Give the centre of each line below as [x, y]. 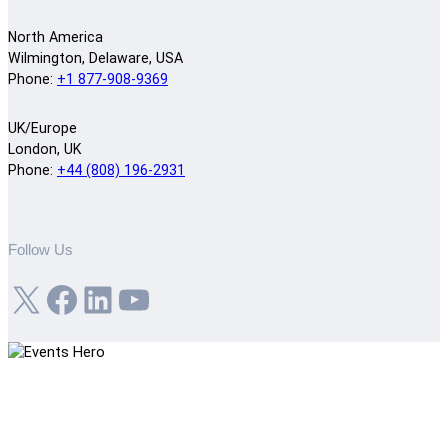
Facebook [52, 298]
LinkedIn [88, 298]
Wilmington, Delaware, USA [95, 57]
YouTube [124, 298]
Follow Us [40, 250]
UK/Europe [42, 128]
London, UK [44, 149]
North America [55, 36]
